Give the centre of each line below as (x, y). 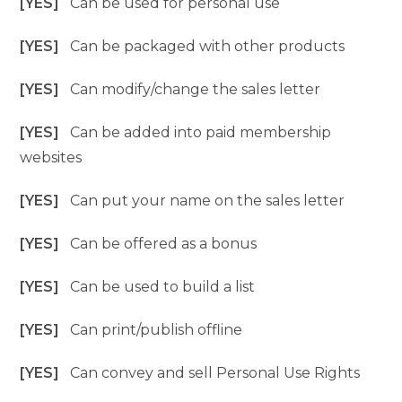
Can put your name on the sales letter (208, 201)
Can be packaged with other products (208, 47)
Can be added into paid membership (201, 133)
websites (51, 158)
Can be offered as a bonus (164, 244)
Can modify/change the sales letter (196, 90)
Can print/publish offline (157, 330)
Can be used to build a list (163, 287)
